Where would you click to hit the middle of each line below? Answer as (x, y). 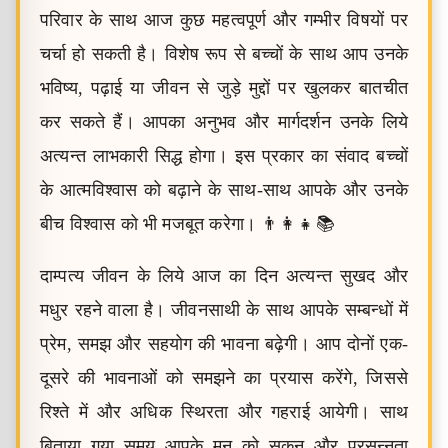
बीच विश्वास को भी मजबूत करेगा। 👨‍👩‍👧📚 (187, 224)
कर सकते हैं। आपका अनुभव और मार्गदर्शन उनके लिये (224, 122)
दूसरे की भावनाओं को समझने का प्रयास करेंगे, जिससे (224, 378)
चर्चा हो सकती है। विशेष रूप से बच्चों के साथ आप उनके (224, 54)
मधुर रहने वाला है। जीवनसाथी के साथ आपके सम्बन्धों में (224, 310)
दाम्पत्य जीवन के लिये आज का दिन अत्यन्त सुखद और (224, 276)
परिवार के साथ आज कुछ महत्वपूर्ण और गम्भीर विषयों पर (224, 20)
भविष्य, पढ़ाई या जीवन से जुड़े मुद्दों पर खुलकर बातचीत (224, 88)
